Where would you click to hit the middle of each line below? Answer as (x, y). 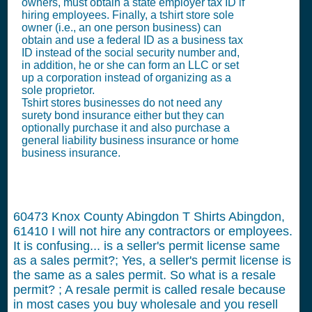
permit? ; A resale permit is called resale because (149, 290)
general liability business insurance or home (130, 140)
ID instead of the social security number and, (131, 53)
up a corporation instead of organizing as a (126, 78)
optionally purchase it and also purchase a (126, 128)
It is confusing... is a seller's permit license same (147, 246)
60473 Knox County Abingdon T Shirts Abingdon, (149, 217)
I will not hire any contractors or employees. (172, 231)
